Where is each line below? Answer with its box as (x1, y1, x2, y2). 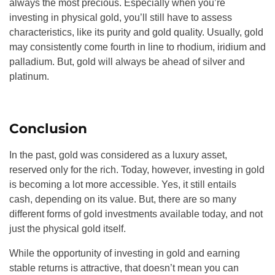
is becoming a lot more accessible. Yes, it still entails (9, 179, 236, 190)
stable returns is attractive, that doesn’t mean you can (9, 263, 239, 274)
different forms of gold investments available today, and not (9, 209, 263, 220)
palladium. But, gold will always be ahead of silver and (9, 56, 245, 68)
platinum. (9, 71, 49, 82)
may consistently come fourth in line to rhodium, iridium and (9, 42, 266, 53)
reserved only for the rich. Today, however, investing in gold (9, 165, 265, 176)
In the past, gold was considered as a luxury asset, (9, 150, 227, 161)
